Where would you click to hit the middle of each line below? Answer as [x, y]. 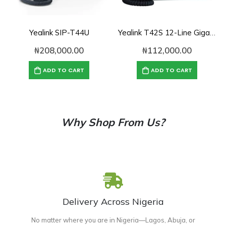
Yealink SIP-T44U [59, 33]
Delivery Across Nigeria [113, 201]
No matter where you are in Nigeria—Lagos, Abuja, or [113, 220]
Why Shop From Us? [113, 122]
